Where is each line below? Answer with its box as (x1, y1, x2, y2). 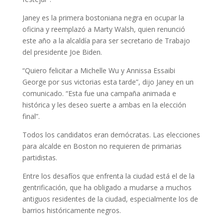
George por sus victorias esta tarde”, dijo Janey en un (22, 77, 194, 87)
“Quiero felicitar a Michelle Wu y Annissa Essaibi (22, 66, 175, 75)
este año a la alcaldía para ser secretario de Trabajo (22, 36, 190, 45)
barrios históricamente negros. (22, 206, 121, 215)
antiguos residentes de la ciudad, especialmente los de (22, 194, 198, 204)
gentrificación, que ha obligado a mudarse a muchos (22, 183, 192, 192)
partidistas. (22, 153, 57, 162)
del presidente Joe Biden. (22, 47, 102, 57)
